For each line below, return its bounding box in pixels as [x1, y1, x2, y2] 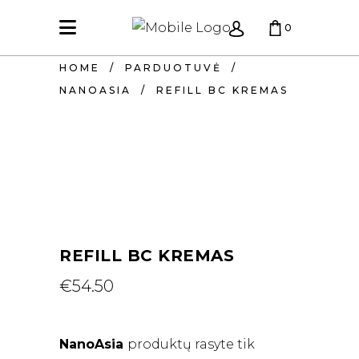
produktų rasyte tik [127, 337, 255, 352]
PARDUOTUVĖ [125, 62, 222, 75]
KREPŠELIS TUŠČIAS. [47, 79, 191, 91]
